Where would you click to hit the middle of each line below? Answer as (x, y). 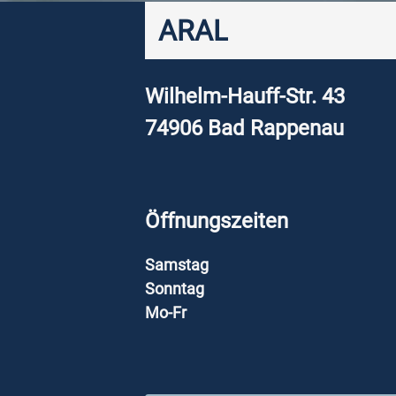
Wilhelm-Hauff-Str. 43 (245, 96)
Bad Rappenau (276, 128)
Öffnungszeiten (217, 221)
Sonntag (175, 289)
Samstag (177, 265)
